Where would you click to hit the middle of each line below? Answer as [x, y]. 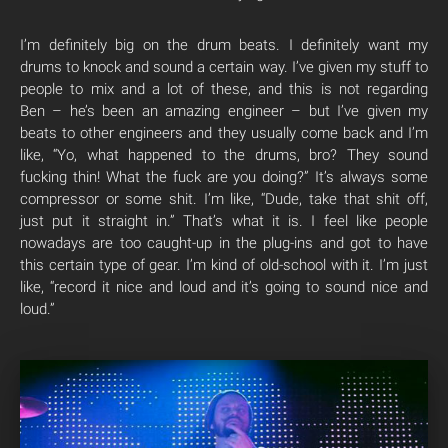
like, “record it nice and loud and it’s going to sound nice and [224, 287]
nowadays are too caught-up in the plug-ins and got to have [224, 243]
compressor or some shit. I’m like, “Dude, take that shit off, [224, 199]
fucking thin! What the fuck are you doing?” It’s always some [224, 177]
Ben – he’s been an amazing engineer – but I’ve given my [224, 111]
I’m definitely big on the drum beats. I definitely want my [224, 45]
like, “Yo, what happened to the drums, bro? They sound [224, 155]
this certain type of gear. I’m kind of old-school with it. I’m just [224, 265]
